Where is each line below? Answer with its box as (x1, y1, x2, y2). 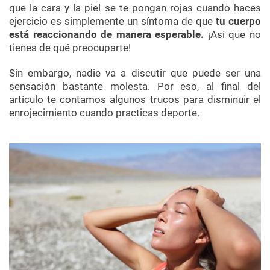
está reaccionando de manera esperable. (9, 28, 204, 41)
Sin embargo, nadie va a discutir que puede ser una (9, 67, 261, 80)
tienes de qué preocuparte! (9, 42, 131, 54)
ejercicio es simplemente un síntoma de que (9, 15, 216, 28)
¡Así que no (204, 28, 262, 41)
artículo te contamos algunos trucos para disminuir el (9, 93, 261, 106)
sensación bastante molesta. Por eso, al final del (9, 80, 261, 93)
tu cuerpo (216, 15, 261, 28)
